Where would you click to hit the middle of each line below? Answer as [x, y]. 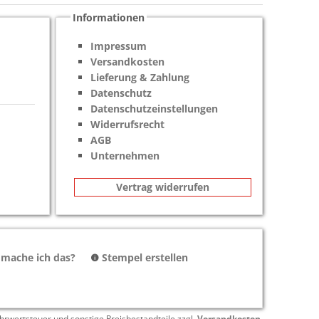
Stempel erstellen [145, 257]
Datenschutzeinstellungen [155, 108]
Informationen [109, 17]
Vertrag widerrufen [162, 187]
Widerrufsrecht [128, 124]
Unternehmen [125, 155]
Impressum [119, 46]
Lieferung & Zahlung [140, 77]
